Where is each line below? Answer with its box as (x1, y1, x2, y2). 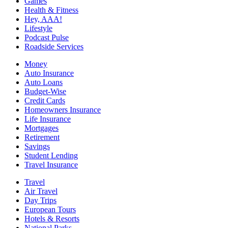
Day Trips (24, 196, 56, 205)
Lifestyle (24, 24, 52, 33)
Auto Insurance (24, 69, 74, 78)
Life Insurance (24, 115, 71, 124)
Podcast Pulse (24, 33, 69, 42)
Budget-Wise (24, 87, 66, 96)
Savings (24, 142, 50, 151)
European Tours (24, 205, 76, 214)
